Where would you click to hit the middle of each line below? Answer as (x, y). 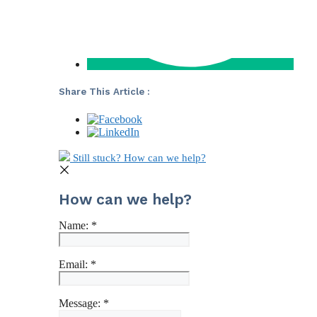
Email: (75, 264)
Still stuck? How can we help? (139, 157)
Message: (81, 303)
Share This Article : (104, 92)
